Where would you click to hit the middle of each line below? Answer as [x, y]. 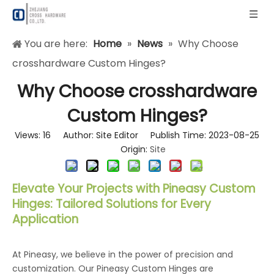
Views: [29, 135]
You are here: [56, 44]
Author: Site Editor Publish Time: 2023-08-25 [155, 135]
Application [45, 219]
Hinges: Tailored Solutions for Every [112, 204]
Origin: [129, 149]
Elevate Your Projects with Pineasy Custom [134, 189]
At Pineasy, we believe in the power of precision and [123, 254]
